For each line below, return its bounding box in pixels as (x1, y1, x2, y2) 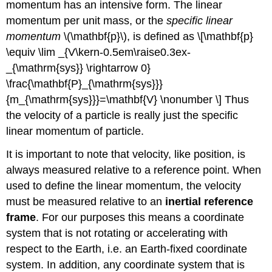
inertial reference (165, 195, 254, 208)
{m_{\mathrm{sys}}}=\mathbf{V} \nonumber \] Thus (6, 93, 250, 106)
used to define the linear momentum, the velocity (6, 180, 242, 192)
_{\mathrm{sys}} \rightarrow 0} (6, 61, 151, 74)
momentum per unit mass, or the (6, 14, 167, 27)
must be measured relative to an (6, 195, 166, 208)
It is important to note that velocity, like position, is (6, 148, 246, 161)
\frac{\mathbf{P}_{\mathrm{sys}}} (6, 77, 163, 90)
